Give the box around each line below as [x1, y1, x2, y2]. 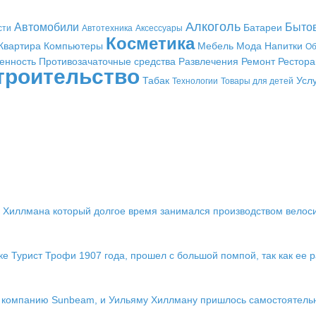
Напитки [265, 40, 303, 51]
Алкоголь [185, 20, 241, 34]
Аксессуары [135, 23, 183, 33]
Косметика [106, 34, 195, 53]
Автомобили [13, 21, 79, 33]
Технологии [171, 76, 218, 86]
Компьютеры [44, 40, 103, 51]
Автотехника [81, 23, 133, 33]
